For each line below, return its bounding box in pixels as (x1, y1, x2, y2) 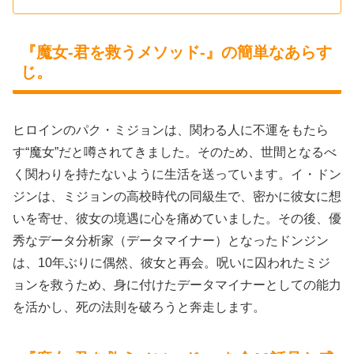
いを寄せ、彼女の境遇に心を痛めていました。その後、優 (13, 212, 341, 226)
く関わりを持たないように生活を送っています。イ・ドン (13, 168, 341, 182)
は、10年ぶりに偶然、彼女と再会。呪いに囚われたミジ (13, 256, 330, 270)
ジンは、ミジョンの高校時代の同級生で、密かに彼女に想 (13, 190, 341, 204)
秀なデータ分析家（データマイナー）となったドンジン (13, 234, 329, 248)
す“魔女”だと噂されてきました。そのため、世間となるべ (13, 145, 337, 160)
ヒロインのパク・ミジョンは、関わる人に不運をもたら (13, 123, 329, 137)
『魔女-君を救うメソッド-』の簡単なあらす (21, 43, 332, 62)
